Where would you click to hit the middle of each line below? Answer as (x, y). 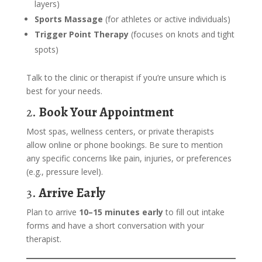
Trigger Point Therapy (82, 34)
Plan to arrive (52, 212)
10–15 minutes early (122, 212)
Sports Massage (70, 19)
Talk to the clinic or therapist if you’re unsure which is (126, 77)
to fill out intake (195, 212)
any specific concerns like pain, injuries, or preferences (129, 158)
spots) (46, 49)
